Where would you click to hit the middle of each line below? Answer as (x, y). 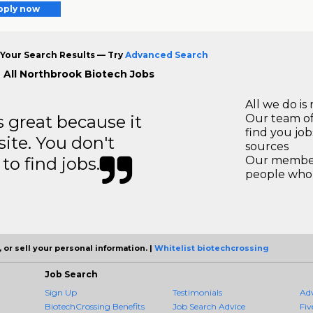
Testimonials (197, 293)
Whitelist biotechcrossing (212, 248)
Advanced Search (166, 55)
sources (267, 147)
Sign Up (61, 293)
